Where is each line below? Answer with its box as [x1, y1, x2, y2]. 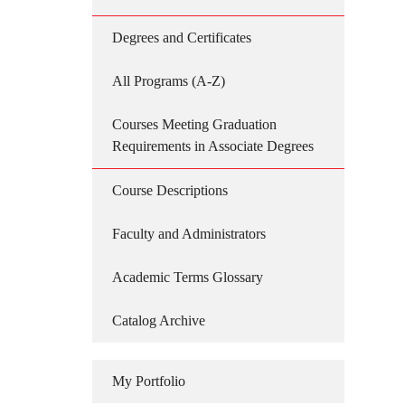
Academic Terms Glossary [112, 269, 263, 285]
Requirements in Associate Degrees [112, 138, 314, 154]
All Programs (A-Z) [112, 73, 225, 89]
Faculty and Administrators [112, 226, 266, 241]
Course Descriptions [112, 183, 228, 198]
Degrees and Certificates [112, 30, 251, 45]
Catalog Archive [112, 313, 205, 328]
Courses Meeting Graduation [112, 117, 277, 132]
